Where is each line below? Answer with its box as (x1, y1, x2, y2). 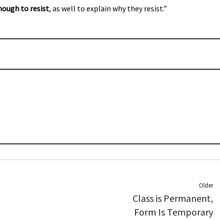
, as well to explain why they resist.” (49, 3, 167, 13)
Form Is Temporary (134, 206, 213, 218)
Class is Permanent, (133, 192, 213, 204)
